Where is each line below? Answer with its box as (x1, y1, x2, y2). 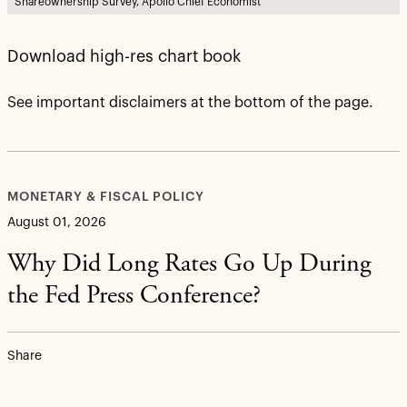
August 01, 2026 (7, 216, 106, 230)
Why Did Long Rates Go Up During (7, 253, 371, 279)
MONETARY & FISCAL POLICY (7, 191, 204, 204)
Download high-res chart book (7, 48, 241, 65)
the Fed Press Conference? (7, 284, 261, 311)
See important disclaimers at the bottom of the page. (7, 95, 373, 111)
